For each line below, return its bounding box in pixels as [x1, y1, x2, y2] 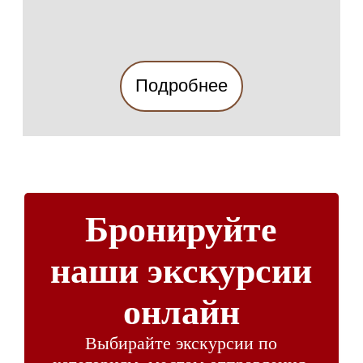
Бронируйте [85, 210, 278, 250]
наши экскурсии [50, 251, 313, 292]
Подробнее [135, 75, 228, 97]
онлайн [122, 293, 240, 333]
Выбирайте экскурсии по [85, 333, 278, 354]
